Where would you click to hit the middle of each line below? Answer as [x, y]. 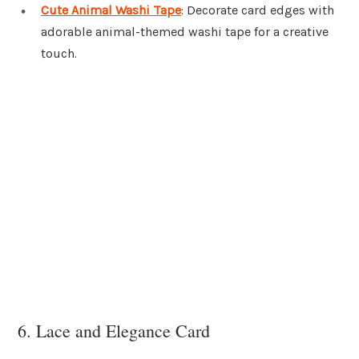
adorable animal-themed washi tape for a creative [185, 32]
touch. [59, 54]
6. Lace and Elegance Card [114, 331]
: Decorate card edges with [258, 10]
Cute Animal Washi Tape [111, 10]
